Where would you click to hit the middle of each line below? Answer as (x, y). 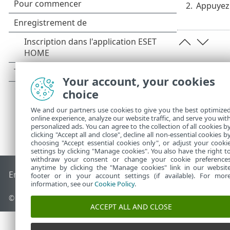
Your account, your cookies (139, 81)
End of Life (30, 174)
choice (81, 94)
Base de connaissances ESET (105, 174)
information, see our (63, 184)
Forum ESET (183, 174)
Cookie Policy (114, 184)
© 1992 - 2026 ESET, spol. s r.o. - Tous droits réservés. (98, 198)
